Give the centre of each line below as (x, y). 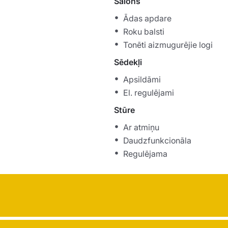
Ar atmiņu (141, 127)
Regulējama (145, 154)
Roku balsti (144, 32)
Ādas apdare (147, 19)
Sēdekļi (128, 62)
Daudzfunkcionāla (157, 141)
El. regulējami (149, 93)
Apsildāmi (142, 80)
